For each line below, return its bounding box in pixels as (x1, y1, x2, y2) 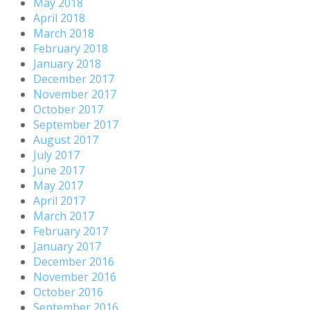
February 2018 (33, 40, 108, 56)
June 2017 (33, 162, 84, 178)
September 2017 (33, 116, 118, 132)
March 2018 (33, 25, 94, 41)
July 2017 (33, 147, 80, 163)
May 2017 (33, 177, 83, 193)
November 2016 (33, 268, 116, 284)
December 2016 (33, 253, 114, 269)
